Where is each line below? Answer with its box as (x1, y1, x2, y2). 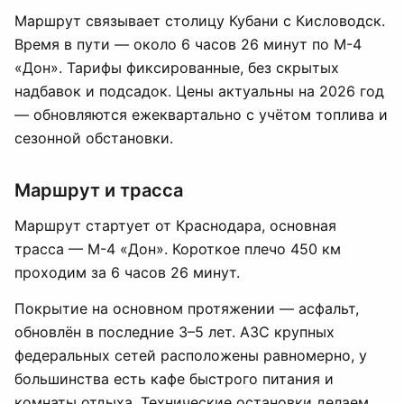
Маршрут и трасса (14, 179, 183, 201)
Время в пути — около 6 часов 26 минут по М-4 (14, 35, 362, 53)
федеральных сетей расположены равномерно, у (14, 346, 367, 364)
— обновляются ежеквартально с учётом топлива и (14, 106, 388, 124)
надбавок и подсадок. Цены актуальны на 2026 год (14, 82, 384, 100)
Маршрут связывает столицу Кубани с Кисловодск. (14, 12, 385, 30)
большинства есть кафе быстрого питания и (14, 370, 334, 388)
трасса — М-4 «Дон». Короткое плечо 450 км (14, 240, 341, 258)
